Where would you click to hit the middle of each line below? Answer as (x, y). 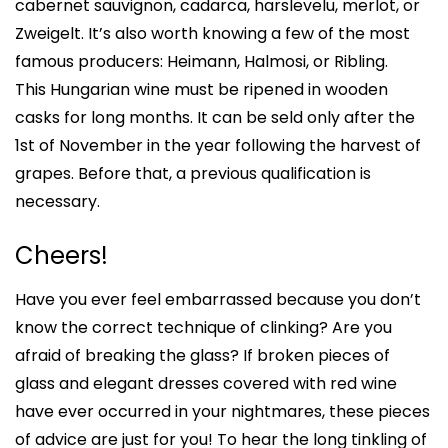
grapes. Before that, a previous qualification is (193, 173)
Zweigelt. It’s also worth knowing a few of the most (212, 33)
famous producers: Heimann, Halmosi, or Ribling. (201, 61)
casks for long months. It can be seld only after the (215, 117)
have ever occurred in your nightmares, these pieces (222, 411)
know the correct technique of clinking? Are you (203, 327)
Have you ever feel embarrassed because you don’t (218, 299)
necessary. (57, 201)
